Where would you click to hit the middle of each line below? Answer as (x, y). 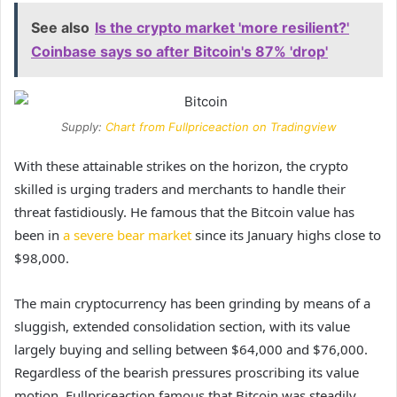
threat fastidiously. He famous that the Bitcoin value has (184, 212)
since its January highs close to (286, 235)
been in (39, 235)
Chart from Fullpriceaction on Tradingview (221, 127)
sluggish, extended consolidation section (138, 327)
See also (60, 28)
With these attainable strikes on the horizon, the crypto (181, 166)
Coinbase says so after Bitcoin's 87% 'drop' (179, 52)
